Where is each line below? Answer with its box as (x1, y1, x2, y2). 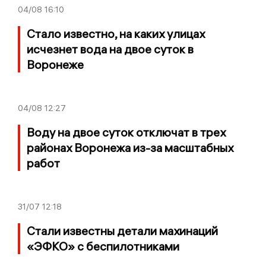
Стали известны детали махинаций (27, 223, 218, 239)
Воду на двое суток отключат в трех (27, 125, 226, 140)
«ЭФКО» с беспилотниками (27, 239, 179, 254)
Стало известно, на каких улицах (27, 26, 205, 42)
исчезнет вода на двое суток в (27, 42, 194, 57)
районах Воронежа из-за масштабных (27, 140, 233, 156)
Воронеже (27, 57, 84, 72)
